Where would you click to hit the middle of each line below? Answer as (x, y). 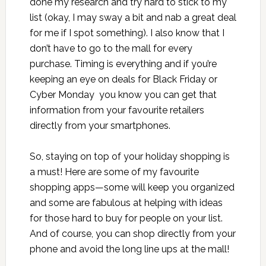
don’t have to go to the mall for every (111, 49)
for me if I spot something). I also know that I (127, 33)
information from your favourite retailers (117, 110)
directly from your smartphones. (100, 126)
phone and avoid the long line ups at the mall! (129, 249)
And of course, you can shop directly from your (132, 234)
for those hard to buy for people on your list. (126, 218)
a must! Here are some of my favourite (114, 172)
